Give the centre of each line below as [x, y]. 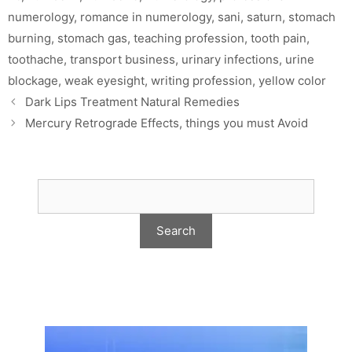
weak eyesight [104, 80]
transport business [123, 59]
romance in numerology [146, 16]
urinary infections [230, 59]
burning [29, 38]
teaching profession [189, 38]
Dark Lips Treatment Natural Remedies [132, 101]
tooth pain [279, 38]
